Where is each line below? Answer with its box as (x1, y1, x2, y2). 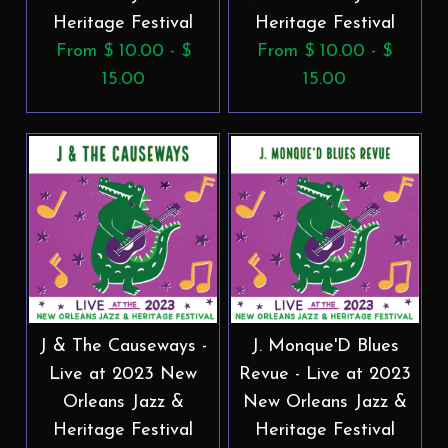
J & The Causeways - (39, 336, 208, 356)
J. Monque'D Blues (250, 336, 399, 356)
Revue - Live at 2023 (238, 364, 411, 384)
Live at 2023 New (49, 364, 198, 384)
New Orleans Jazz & (242, 392, 407, 412)
